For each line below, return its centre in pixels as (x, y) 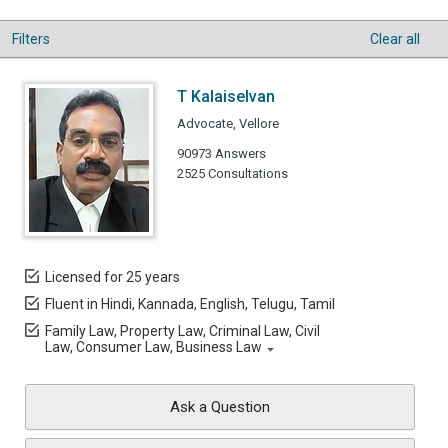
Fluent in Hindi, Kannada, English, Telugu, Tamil (190, 304)
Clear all (395, 39)
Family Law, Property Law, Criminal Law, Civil (182, 331)
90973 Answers (221, 153)
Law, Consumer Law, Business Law (153, 347)
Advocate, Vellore (228, 123)
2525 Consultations (232, 173)
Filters (31, 39)
